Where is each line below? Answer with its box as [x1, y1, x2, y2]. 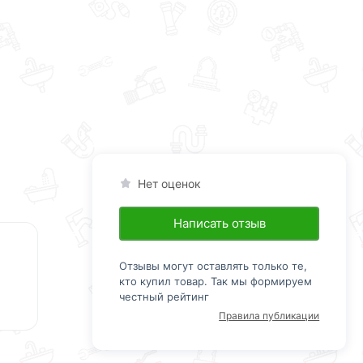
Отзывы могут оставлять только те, [118, 258, 307, 272]
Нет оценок [137, 176, 201, 190]
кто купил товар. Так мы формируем [118, 274, 312, 288]
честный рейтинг [118, 289, 209, 303]
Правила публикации [219, 309, 320, 322]
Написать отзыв [173, 215, 266, 231]
